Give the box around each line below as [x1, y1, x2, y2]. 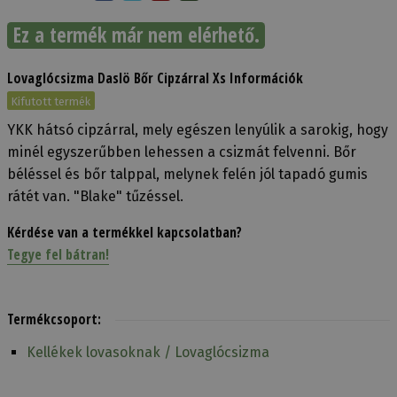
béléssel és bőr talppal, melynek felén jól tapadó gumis [7, 165, 368, 183]
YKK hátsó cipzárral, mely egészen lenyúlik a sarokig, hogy [7, 121, 388, 138]
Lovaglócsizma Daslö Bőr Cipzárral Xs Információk [7, 67, 303, 88]
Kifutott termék [12, 94, 91, 108]
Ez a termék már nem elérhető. [12, 21, 260, 50]
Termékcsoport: [7, 308, 101, 329]
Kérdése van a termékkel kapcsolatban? [7, 222, 242, 242]
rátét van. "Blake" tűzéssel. [7, 187, 183, 205]
